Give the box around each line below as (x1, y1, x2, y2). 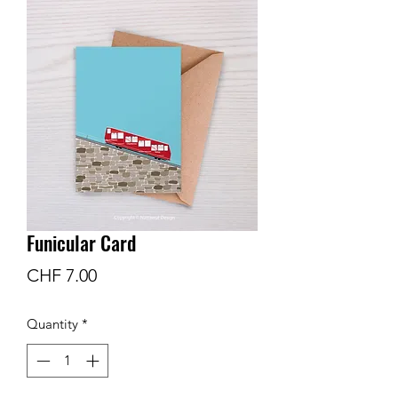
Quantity (27, 314, 78, 332)
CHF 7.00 (27, 264, 97, 286)
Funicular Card (27, 227, 136, 257)
